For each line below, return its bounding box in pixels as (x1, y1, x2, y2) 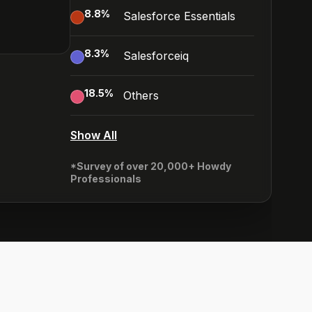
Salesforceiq (123, 49, 189, 63)
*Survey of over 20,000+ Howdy (70, 160, 231, 172)
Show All (70, 128, 117, 142)
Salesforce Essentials (123, 9, 235, 23)
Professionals (70, 173, 141, 185)
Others (123, 88, 159, 102)
